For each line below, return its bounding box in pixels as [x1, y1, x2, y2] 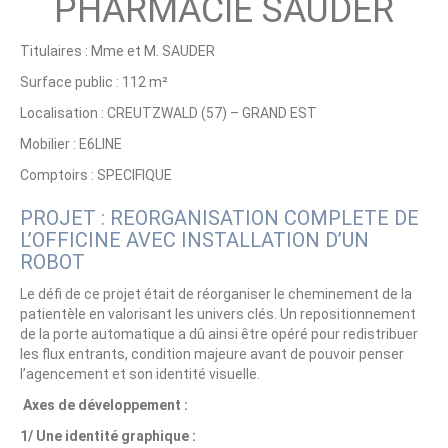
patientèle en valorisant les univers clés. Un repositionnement [20, 306, 416, 322]
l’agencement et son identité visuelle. [20, 366, 260, 382]
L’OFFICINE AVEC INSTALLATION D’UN [20, 228, 369, 252]
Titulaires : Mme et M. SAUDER [20, 43, 215, 59]
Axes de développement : [23, 397, 188, 413]
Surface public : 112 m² [20, 74, 168, 90]
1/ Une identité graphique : [20, 428, 196, 444]
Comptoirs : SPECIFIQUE [20, 167, 172, 183]
